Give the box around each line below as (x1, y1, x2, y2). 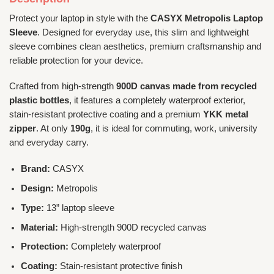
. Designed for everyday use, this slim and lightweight (37, 28, 249, 38)
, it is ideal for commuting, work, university (91, 124, 257, 134)
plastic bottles (9, 95, 69, 106)
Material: (21, 222, 59, 232)
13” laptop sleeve (44, 202, 115, 213)
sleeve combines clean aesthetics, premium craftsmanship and (9, 42, 261, 52)
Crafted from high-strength (9, 81, 116, 92)
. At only (36, 124, 70, 134)
